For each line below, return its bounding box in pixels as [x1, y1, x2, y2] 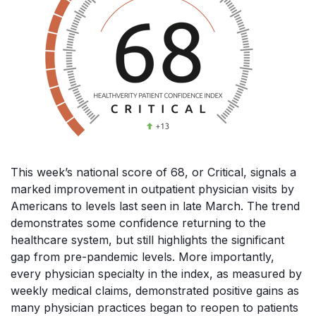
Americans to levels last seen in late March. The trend [11, 198, 300, 213]
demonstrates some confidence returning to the [11, 215, 266, 230]
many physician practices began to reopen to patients [11, 300, 298, 315]
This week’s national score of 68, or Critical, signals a [11, 164, 296, 179]
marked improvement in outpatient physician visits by [11, 181, 294, 196]
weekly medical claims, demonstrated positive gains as [11, 283, 299, 298]
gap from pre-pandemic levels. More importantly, [11, 249, 274, 264]
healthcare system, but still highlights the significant [11, 232, 284, 247]
